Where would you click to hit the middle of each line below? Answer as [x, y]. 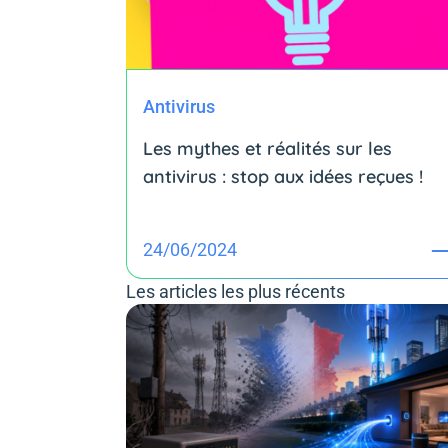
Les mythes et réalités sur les [267, 148]
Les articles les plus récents [235, 291]
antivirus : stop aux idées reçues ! [283, 176]
